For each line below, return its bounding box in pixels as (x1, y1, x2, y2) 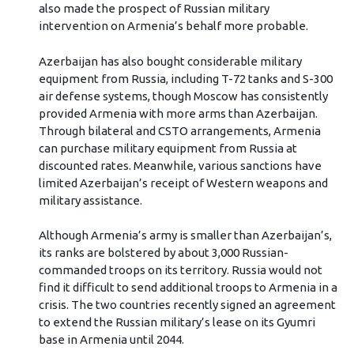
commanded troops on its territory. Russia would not (38, 263, 322, 277)
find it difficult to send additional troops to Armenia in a (38, 281, 337, 295)
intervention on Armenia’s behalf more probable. (38, 19, 308, 33)
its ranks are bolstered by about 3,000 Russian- (38, 246, 288, 260)
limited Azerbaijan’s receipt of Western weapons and (38, 175, 328, 190)
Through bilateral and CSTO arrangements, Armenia (38, 123, 321, 137)
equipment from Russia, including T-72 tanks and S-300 (38, 71, 333, 85)
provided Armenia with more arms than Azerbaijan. (38, 106, 318, 120)
